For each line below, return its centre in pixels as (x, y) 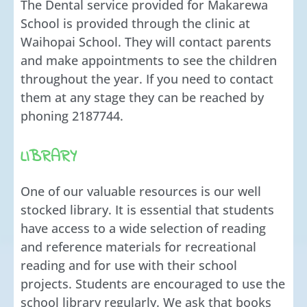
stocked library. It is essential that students (147, 209)
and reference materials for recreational (138, 246)
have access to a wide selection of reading (143, 228)
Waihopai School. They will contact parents (146, 41)
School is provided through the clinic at (135, 23)
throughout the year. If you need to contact (147, 78)
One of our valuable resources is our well (141, 191)
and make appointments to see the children (149, 60)
